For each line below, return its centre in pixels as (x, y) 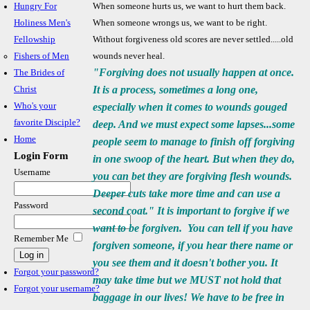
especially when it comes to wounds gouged (190, 107)
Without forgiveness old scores (152, 39)
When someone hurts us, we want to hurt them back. (190, 6)
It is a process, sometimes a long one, (176, 90)
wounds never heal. (129, 56)
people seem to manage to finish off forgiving (194, 142)
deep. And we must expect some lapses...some (194, 124)
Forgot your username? (57, 289)
